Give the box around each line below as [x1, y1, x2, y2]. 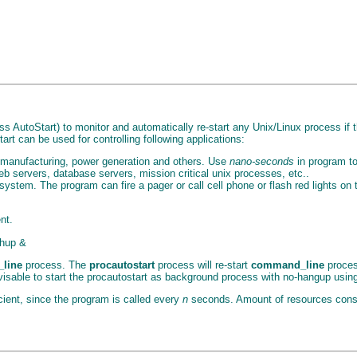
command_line [251, 258, 324, 271]
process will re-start [155, 258, 251, 271]
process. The [22, 258, 89, 271]
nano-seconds [229, 155, 294, 167]
